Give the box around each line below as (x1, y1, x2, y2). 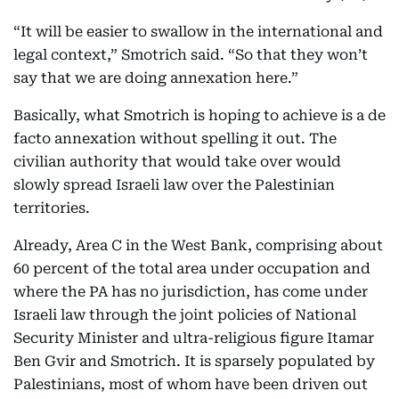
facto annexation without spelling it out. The (13, 130, 337, 147)
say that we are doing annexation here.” (13, 69, 298, 86)
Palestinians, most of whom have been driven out (13, 376, 368, 393)
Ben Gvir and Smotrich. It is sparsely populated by (13, 353, 375, 370)
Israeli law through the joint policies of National (13, 306, 356, 323)
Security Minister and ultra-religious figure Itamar (13, 330, 374, 346)
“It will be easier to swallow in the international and (13, 23, 383, 40)
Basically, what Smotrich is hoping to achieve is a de (13, 107, 386, 124)
